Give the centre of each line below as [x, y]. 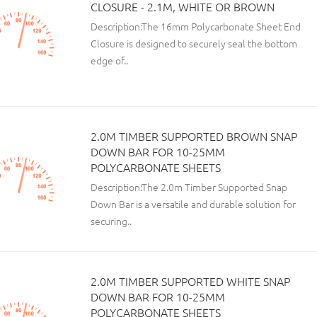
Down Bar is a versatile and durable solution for [193, 204]
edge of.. [109, 60]
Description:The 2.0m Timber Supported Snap [189, 187]
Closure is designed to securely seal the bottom [194, 43]
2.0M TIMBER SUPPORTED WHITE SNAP [190, 281]
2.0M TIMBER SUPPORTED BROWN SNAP [194, 136]
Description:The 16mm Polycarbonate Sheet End [196, 26]
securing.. [111, 221]
